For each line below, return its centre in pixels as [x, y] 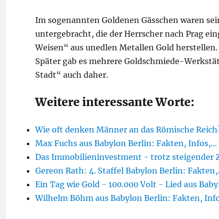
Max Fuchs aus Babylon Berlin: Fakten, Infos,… [126, 143]
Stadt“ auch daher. [72, 75]
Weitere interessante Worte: [115, 102]
